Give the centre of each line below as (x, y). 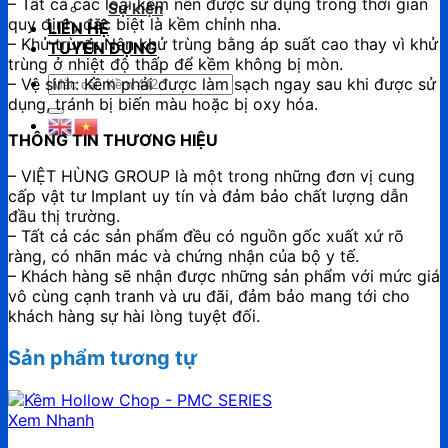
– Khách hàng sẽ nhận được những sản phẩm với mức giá (224, 275)
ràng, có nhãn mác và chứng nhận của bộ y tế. (183, 255)
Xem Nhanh (51, 419)
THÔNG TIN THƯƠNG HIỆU (113, 139)
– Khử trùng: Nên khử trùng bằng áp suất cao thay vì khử (223, 43)
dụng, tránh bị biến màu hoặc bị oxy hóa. (163, 103)
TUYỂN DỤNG (102, 48)
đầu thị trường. (64, 215)
